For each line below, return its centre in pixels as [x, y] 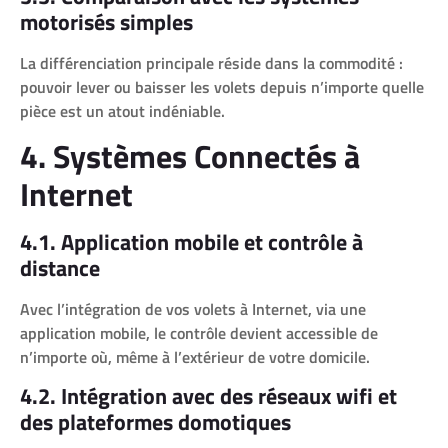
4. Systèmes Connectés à [190, 156]
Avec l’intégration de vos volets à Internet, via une [193, 309]
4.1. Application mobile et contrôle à [191, 242]
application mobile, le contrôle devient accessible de [199, 333]
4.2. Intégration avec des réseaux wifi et [208, 396]
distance [60, 268]
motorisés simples [106, 21]
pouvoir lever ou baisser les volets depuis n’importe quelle [222, 86]
